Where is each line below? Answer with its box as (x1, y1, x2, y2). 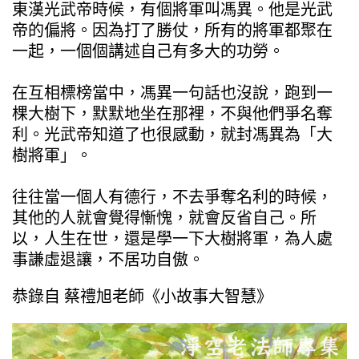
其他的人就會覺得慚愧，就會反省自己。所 (12, 208, 317, 228)
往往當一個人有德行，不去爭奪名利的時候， (12, 187, 333, 207)
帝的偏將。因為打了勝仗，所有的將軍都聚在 (12, 20, 333, 40)
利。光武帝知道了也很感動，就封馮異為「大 (12, 124, 333, 144)
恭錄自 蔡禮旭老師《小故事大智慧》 (12, 286, 272, 306)
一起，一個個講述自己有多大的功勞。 (12, 41, 284, 61)
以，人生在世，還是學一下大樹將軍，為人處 (12, 228, 333, 248)
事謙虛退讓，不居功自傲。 (12, 249, 204, 269)
